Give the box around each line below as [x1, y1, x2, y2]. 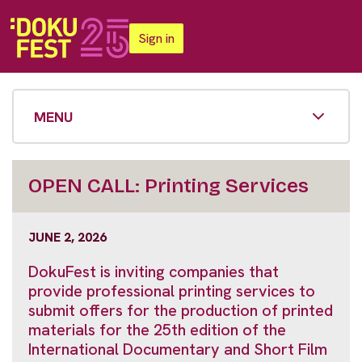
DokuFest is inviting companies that [28, 261, 279, 282]
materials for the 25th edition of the [28, 319, 286, 340]
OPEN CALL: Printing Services [28, 174, 309, 198]
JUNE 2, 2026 [28, 229, 107, 246]
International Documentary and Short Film [28, 339, 327, 360]
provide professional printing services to [28, 280, 315, 301]
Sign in [138, 29, 175, 47]
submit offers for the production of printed [28, 300, 333, 321]
